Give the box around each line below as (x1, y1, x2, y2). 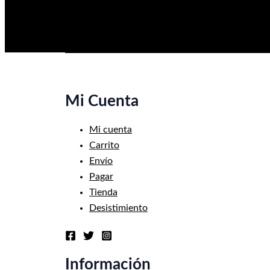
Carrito (89, 140, 119, 151)
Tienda (89, 187, 118, 198)
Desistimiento (89, 203, 148, 213)
